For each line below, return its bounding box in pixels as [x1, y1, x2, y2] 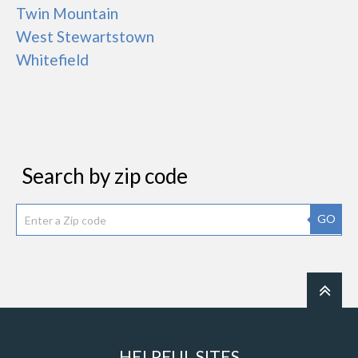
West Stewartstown [16, 27, 154, 46]
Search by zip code [22, 163, 188, 189]
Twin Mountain [16, 4, 118, 22]
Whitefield [16, 50, 89, 69]
